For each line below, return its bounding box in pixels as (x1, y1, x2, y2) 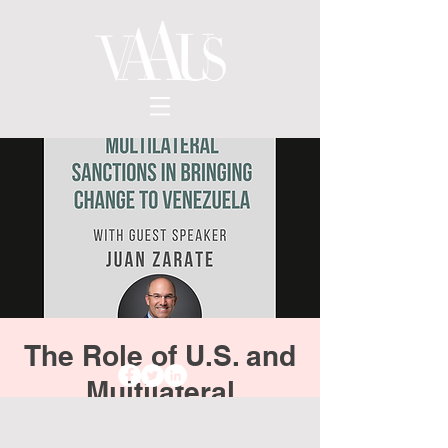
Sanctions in (76, 411, 244, 444)
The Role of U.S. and (24, 339, 296, 372)
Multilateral (85, 375, 235, 408)
